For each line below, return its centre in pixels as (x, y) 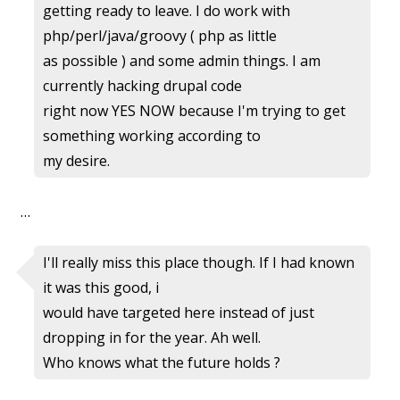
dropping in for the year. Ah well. (152, 338)
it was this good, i (101, 288)
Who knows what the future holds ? (162, 363)
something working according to (152, 136)
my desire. (76, 161)
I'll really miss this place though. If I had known (199, 263)
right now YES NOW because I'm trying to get (194, 111)
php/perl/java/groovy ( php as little (160, 36)
